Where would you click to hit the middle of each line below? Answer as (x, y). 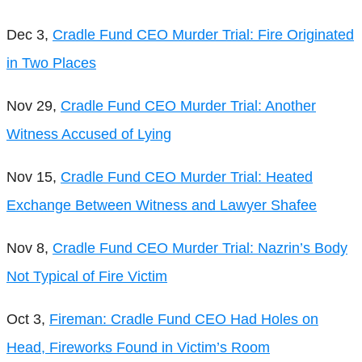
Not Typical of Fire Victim (87, 276)
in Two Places (51, 63)
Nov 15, (34, 177)
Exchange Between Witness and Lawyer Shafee (162, 205)
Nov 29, (34, 105)
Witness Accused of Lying (89, 134)
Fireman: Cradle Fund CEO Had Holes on (184, 319)
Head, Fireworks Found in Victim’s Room (138, 347)
